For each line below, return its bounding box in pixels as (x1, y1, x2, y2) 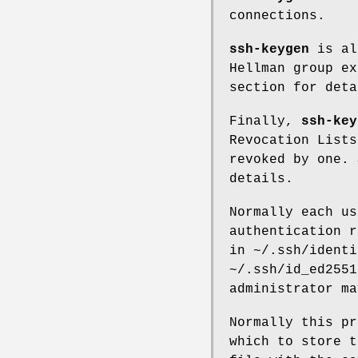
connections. (229, 8, 325, 23)
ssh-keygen (229, 42, 309, 57)
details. (229, 171, 293, 186)
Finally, (229, 113, 301, 129)
